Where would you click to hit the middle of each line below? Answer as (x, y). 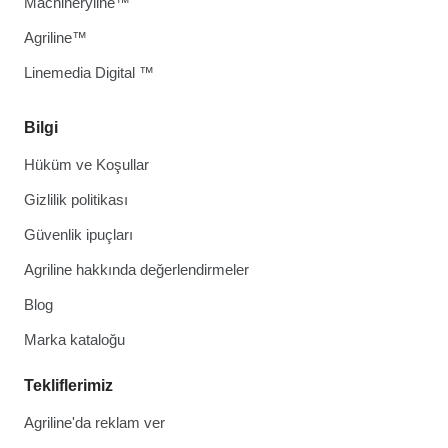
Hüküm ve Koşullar (86, 164)
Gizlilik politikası (76, 199)
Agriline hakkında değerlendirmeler (136, 269)
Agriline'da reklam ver (94, 422)
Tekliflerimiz (68, 385)
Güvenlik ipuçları (78, 234)
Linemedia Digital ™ (89, 72)
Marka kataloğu (74, 339)
